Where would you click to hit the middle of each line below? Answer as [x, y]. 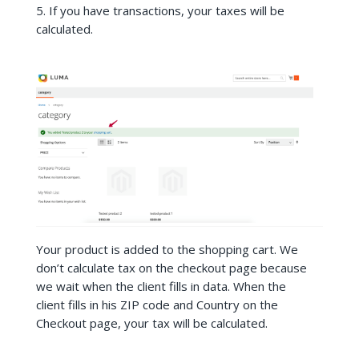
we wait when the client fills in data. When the [161, 286]
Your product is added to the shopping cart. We [167, 249]
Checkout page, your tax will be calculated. [151, 323]
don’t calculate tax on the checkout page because [171, 267]
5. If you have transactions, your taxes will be [160, 10]
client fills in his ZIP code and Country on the [157, 304]
